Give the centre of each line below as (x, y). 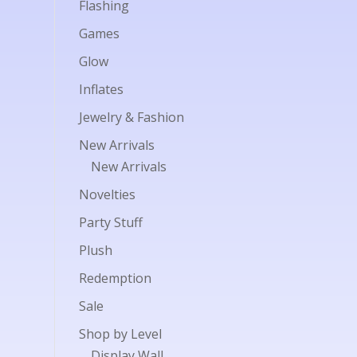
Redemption (115, 278)
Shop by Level (120, 334)
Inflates (101, 89)
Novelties (107, 194)
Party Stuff (110, 222)
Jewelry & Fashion (131, 117)
